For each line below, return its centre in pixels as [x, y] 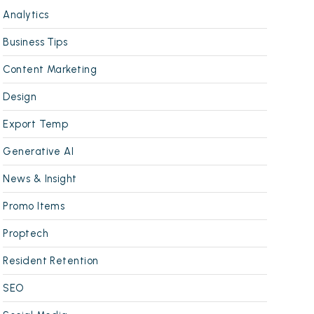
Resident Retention [51, 260]
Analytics [26, 14]
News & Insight [40, 178]
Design [20, 96]
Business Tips [35, 42]
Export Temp [36, 124]
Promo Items [34, 206]
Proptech [26, 233]
